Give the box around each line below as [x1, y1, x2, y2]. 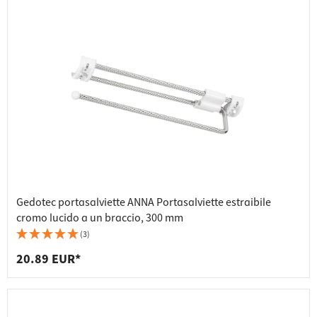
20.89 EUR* [16, 250, 81, 269]
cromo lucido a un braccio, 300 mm [16, 210, 183, 226]
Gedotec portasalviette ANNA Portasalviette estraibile [16, 195, 271, 211]
